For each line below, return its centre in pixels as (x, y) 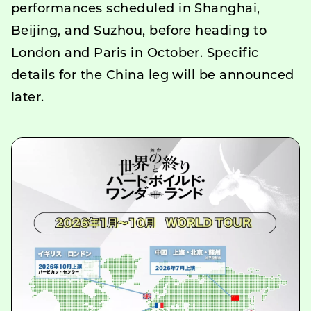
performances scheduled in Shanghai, (136, 9)
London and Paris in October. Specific (135, 53)
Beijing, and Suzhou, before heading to (139, 31)
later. (28, 98)
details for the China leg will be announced (153, 76)
